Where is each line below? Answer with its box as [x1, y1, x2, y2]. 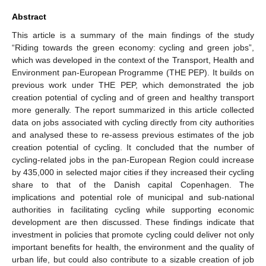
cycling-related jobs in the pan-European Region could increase [12, 154, 254, 164]
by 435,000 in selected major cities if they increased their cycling [12, 167, 254, 177]
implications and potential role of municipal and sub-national [12, 192, 254, 202]
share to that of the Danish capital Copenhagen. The [12, 179, 254, 189]
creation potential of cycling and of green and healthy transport [12, 92, 254, 102]
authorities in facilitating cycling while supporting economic [12, 204, 254, 214]
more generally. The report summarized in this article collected [12, 104, 254, 115]
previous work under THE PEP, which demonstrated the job [12, 80, 254, 90]
